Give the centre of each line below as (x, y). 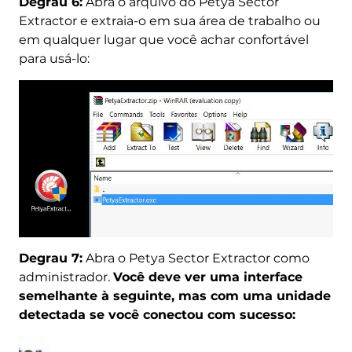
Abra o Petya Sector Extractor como (196, 258)
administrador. (66, 277)
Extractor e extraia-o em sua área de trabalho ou (169, 20)
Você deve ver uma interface (207, 277)
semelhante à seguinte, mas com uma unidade (174, 295)
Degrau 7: (50, 258)
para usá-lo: (54, 58)
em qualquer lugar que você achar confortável (163, 39)
